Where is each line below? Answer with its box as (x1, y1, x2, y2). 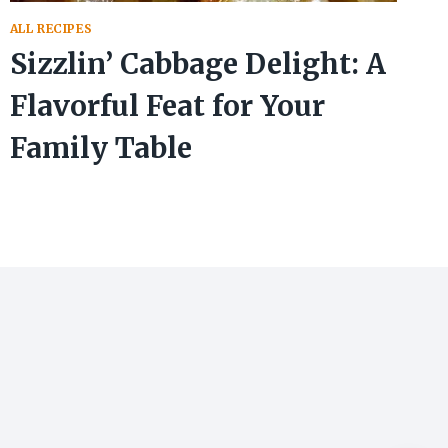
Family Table (9, 130, 192, 167)
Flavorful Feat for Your (9, 88, 325, 125)
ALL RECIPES (9, 20, 93, 36)
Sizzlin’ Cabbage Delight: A (9, 46, 386, 83)
